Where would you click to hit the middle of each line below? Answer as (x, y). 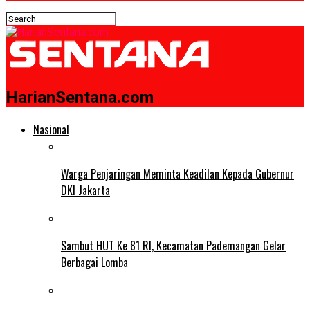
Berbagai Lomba (94, 262)
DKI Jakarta (85, 190)
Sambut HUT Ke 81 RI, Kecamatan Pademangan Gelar (173, 245)
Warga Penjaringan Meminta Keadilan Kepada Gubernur (177, 173)
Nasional (51, 129)
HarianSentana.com (80, 97)
